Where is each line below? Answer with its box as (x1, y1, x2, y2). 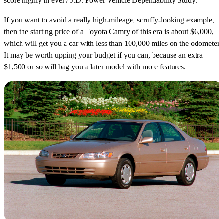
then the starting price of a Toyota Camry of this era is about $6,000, (4, 27, 214, 36)
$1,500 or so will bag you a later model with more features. (4, 62, 186, 71)
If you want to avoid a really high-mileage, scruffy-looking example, (4, 15, 214, 24)
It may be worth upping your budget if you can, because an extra (4, 50, 203, 59)
